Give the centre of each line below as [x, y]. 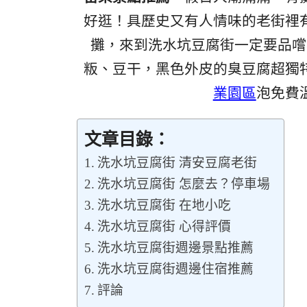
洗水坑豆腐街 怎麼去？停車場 [183, 184]
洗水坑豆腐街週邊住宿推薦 [175, 269]
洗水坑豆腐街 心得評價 [164, 226]
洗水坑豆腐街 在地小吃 [164, 205]
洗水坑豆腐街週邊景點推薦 [175, 247]
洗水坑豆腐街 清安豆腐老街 [177, 162]
